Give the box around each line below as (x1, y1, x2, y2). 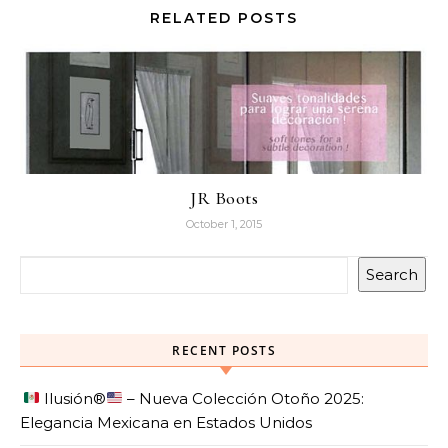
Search (366, 264, 418, 284)
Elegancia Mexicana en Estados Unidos (20, 412, 312, 432)
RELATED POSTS (150, 8, 298, 27)
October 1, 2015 (186, 216, 262, 231)
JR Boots (190, 186, 258, 209)
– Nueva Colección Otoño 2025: (123, 388, 365, 408)
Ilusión (40, 388, 94, 408)
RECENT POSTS (172, 341, 276, 359)
